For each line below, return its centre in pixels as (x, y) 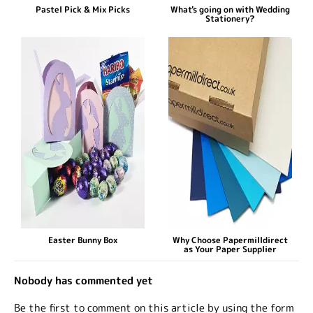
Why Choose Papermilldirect (231, 240)
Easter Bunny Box (82, 240)
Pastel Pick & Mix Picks (82, 10)
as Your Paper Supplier (231, 249)
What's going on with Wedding (231, 10)
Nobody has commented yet (83, 281)
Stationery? (231, 19)
